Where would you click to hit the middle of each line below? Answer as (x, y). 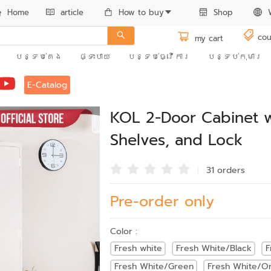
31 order (224, 170)
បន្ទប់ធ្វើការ (159, 57)
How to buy (141, 12)
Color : (124, 231)
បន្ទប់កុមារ (235, 57)
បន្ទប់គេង (39, 57)
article (72, 12)
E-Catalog (47, 85)
